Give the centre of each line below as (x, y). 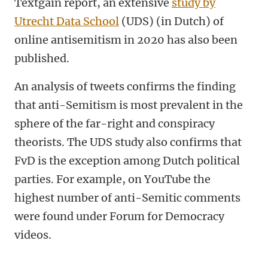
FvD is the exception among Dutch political (127, 161)
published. (42, 59)
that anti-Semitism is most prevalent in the (129, 105)
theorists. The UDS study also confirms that (128, 142)
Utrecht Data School (67, 22)
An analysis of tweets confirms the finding (125, 87)
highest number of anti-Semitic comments (127, 198)
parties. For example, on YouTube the (112, 179)
